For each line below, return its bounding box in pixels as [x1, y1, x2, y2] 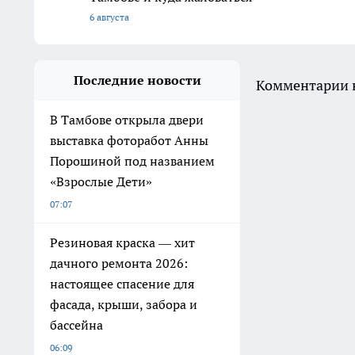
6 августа [90, 10, 129, 23]
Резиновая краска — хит [50, 234, 195, 250]
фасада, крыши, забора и [50, 296, 197, 312]
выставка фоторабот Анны [50, 132, 208, 148]
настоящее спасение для [50, 275, 194, 292]
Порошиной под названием [50, 152, 215, 169]
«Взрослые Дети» [50, 173, 152, 189]
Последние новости [73, 71, 201, 88]
